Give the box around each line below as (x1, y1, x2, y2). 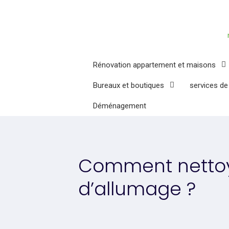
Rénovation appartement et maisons (93, 60, 216, 70)
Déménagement (93, 101, 146, 110)
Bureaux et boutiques (93, 81, 164, 90)
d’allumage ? (78, 176, 196, 202)
